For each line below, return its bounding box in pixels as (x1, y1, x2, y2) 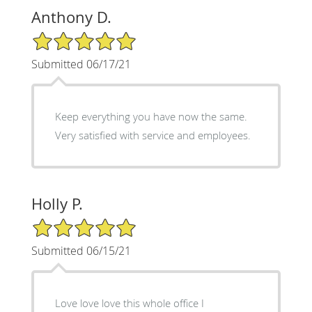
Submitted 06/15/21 (31, 242, 131, 258)
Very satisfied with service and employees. (54, 127, 251, 142)
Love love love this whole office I (54, 295, 204, 310)
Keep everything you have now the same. (54, 109, 247, 123)
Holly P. (31, 193, 83, 214)
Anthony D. (31, 6, 111, 27)
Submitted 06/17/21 (31, 56, 131, 72)
